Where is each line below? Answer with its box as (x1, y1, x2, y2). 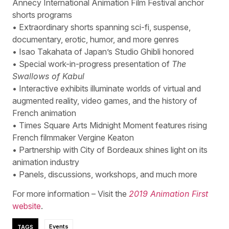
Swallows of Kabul (12, 71, 84, 81)
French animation (12, 107, 76, 118)
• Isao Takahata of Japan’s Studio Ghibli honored (12, 46, 194, 57)
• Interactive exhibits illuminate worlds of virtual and (12, 83, 201, 94)
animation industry (12, 156, 79, 167)
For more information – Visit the (12, 189, 129, 199)
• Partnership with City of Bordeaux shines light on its (12, 144, 208, 155)
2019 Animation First (129, 189, 208, 199)
